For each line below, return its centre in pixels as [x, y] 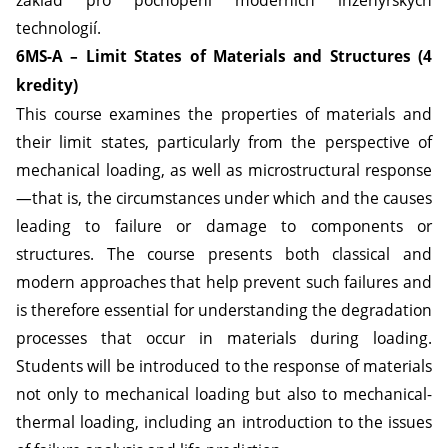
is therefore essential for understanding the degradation [224, 310]
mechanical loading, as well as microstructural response [224, 170]
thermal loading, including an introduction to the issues [224, 422]
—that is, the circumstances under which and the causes [224, 198]
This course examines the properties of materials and [224, 114]
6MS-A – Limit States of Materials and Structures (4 [224, 56]
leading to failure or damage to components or [224, 226]
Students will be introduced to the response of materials [224, 366]
